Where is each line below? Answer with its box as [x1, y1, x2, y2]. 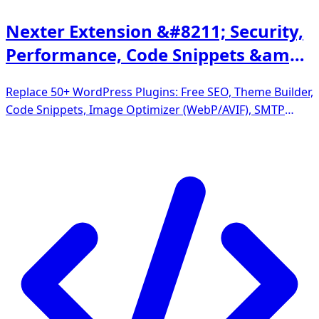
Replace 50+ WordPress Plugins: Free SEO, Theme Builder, [6, 84, 313, 100]
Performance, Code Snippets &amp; [6, 43, 305, 67]
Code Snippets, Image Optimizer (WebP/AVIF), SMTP [6, 102, 285, 118]
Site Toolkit [6, 66, 99, 90]
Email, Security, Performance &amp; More [6, 120, 231, 136]
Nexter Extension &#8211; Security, [6, 19, 303, 43]
